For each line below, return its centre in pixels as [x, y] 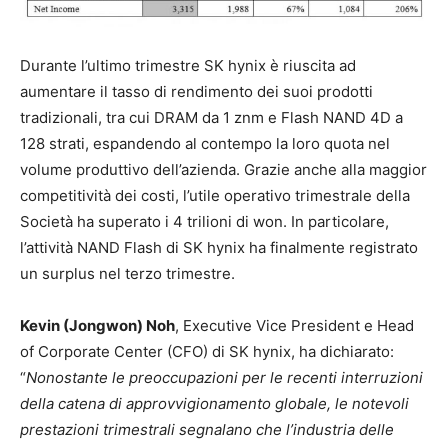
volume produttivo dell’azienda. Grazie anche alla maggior [223, 169]
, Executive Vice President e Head [294, 325]
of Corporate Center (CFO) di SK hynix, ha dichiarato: [207, 351]
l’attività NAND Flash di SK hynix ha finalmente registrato [219, 247]
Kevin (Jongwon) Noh [97, 325]
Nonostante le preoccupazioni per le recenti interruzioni [224, 377]
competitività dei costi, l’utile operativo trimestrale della [215, 195]
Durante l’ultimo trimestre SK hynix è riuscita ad [188, 65]
